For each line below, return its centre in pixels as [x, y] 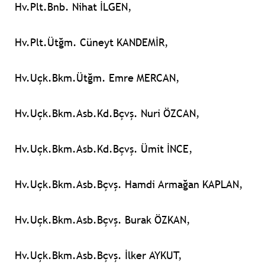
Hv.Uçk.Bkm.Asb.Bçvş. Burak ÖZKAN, [103, 220]
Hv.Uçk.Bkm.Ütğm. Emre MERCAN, [97, 78]
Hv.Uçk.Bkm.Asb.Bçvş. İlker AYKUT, [98, 256]
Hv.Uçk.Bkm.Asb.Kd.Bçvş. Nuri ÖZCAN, [107, 114]
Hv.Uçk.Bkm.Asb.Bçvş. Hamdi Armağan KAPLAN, [129, 185]
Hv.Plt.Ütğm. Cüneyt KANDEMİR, [92, 43]
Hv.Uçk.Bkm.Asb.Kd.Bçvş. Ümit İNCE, [104, 149]
